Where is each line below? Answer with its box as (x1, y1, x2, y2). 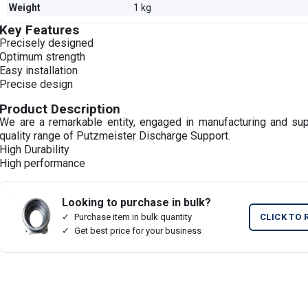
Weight (9, 2, 41, 13)
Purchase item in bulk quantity (74, 212, 192, 222)
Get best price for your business (74, 225, 202, 236)
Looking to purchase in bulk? (62, 196, 212, 209)
